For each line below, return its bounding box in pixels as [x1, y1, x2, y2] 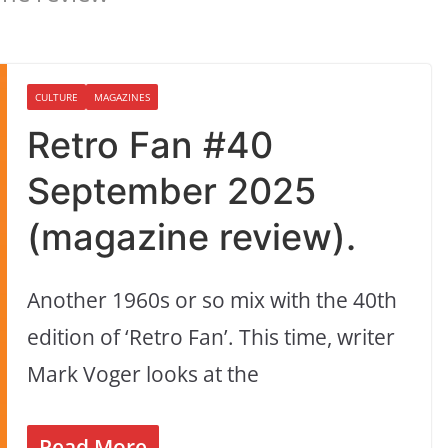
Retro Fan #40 [27, 123, 274, 168]
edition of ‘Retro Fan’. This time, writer [27, 323, 396, 352]
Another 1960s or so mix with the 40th [27, 286, 398, 315]
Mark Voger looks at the [27, 360, 260, 389]
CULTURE [35, 90, 79, 105]
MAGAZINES [94, 90, 151, 105]
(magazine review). [27, 215, 357, 260]
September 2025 [27, 169, 317, 214]
